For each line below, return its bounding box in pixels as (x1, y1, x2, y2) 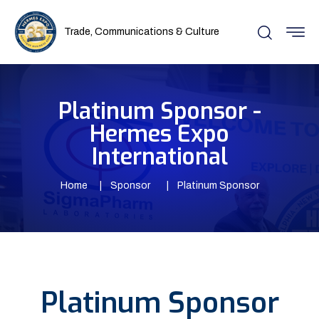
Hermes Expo (90, 119, 229, 149)
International (91, 142, 228, 172)
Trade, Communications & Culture (64, 26, 219, 37)
